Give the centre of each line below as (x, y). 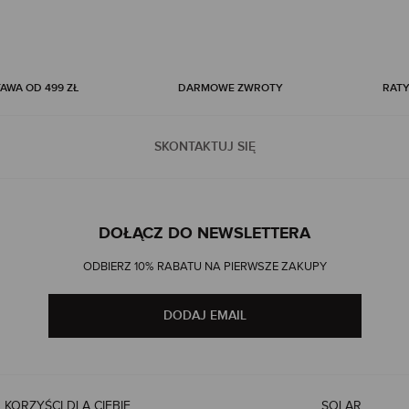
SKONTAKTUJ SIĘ (204, 147)
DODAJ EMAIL (204, 316)
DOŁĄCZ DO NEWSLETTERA (204, 234)
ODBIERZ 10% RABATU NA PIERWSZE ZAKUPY (204, 267)
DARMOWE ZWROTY (230, 89)
